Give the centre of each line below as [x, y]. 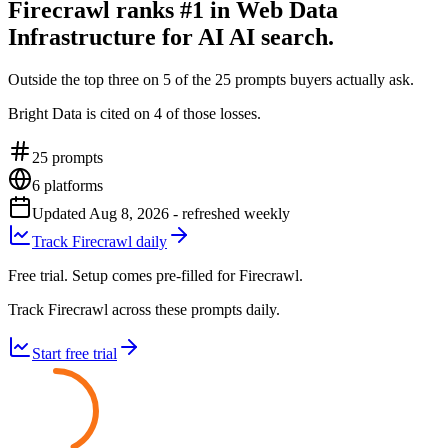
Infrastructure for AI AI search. [171, 36]
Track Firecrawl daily [99, 241]
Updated [60, 213]
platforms [71, 185]
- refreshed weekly [229, 213]
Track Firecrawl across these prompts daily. [144, 309]
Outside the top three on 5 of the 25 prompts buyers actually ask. [211, 79]
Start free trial [74, 353]
